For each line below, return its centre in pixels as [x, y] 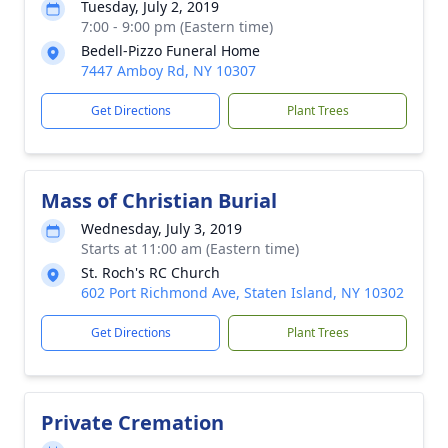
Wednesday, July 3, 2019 [161, 228]
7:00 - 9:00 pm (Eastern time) [177, 26]
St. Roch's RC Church [150, 272]
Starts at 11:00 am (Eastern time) [190, 248]
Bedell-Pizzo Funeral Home [170, 50]
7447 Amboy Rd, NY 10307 [168, 70]
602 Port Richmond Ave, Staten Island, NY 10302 [242, 292]
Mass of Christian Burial [159, 200]
